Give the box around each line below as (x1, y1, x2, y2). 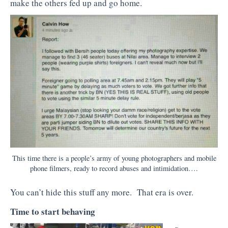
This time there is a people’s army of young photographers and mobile (12, 153, 216, 163)
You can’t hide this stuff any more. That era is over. (10, 186, 193, 198)
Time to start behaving (10, 205, 95, 218)
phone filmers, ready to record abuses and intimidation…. (30, 163, 198, 174)
